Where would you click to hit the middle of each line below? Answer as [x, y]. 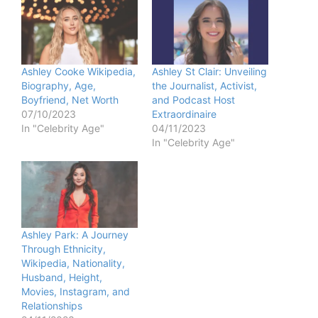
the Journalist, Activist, [204, 86]
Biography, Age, [59, 86]
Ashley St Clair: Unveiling [209, 72]
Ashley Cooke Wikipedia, [78, 72]
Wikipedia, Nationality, [73, 263]
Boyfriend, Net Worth [70, 100]
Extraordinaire [184, 114]
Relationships [52, 306]
